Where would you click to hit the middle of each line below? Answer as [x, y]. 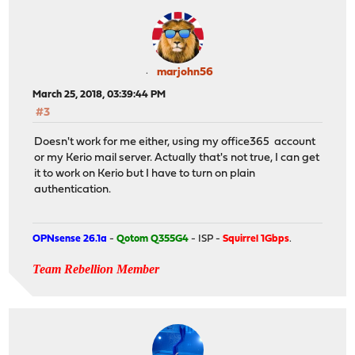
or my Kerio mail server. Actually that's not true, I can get [177, 158]
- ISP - [206, 239]
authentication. [73, 189]
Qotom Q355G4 [153, 239]
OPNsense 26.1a [70, 239]
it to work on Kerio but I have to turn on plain [145, 174]
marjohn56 [185, 73]
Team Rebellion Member [96, 269]
